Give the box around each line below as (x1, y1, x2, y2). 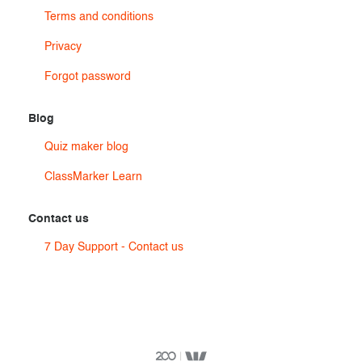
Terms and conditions (44, 11, 154, 23)
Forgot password (44, 71, 131, 82)
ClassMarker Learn (44, 171, 142, 183)
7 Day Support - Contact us (44, 242, 183, 253)
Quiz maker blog (44, 141, 128, 153)
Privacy (44, 41, 82, 53)
